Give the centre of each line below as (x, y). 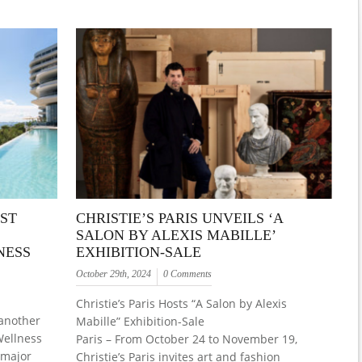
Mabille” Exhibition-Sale (141, 322)
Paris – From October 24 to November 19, (187, 339)
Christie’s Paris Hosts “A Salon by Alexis (182, 304)
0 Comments (188, 274)
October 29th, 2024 (114, 274)
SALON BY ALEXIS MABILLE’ (176, 236)
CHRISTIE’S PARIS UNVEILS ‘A (180, 219)
